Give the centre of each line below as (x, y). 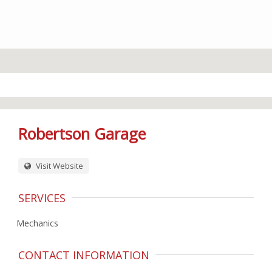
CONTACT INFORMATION (84, 255)
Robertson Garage (82, 134)
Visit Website (59, 166)
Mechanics (37, 223)
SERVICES (42, 198)
